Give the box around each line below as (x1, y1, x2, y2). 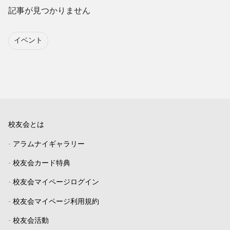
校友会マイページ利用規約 (13, 196, 99, 208)
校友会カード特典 (13, 158, 70, 170)
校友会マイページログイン (13, 177, 99, 189)
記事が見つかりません (8, 5, 90, 18)
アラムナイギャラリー (13, 138, 85, 150)
